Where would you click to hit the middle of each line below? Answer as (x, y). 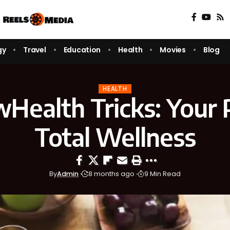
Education (82, 50)
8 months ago (111, 174)
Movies (173, 50)
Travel (35, 50)
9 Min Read (162, 174)
